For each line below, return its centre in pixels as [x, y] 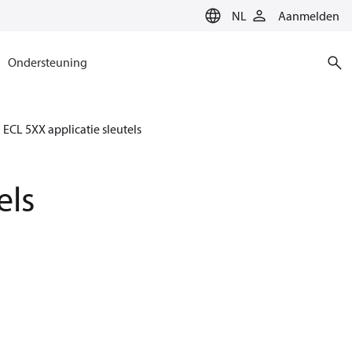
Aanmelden [309, 16]
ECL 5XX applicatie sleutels [72, 129]
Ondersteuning [47, 62]
